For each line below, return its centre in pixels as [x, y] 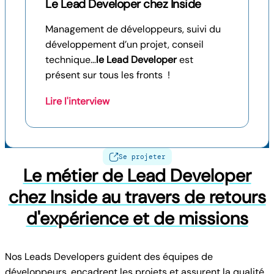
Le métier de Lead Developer [137, 175]
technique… [71, 59]
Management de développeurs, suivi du [133, 29]
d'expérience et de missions [137, 218]
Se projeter [142, 156]
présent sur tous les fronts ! [108, 75]
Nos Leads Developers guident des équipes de [109, 256]
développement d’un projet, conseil [124, 44]
